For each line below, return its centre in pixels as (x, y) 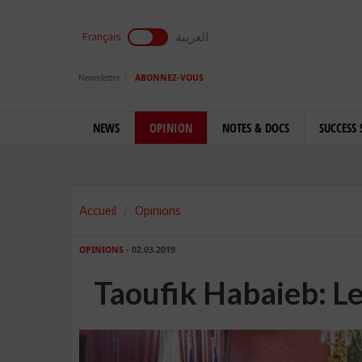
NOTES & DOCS (256, 128)
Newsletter (99, 78)
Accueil (98, 210)
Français (101, 37)
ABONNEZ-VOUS (169, 78)
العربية (192, 36)
